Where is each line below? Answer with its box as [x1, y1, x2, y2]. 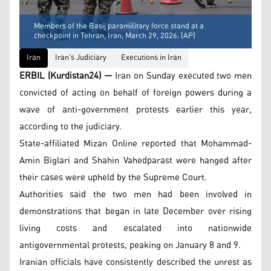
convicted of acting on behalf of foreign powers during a [19, 83, 252, 102]
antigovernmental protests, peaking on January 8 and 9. [19, 236, 241, 254]
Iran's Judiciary [55, 50, 106, 65]
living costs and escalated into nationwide [19, 219, 252, 237]
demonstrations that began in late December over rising [19, 202, 252, 220]
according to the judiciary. [19, 117, 122, 135]
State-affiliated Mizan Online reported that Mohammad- [19, 134, 252, 152]
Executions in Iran [121, 50, 181, 65]
